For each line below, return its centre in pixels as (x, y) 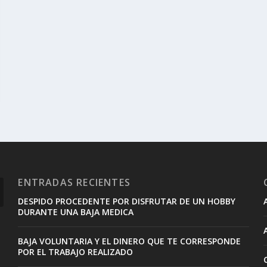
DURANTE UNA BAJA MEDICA (76, 212)
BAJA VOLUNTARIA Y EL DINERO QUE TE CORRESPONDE (130, 241)
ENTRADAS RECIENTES (74, 183)
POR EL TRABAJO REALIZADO (76, 252)
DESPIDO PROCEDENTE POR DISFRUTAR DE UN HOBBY (127, 201)
